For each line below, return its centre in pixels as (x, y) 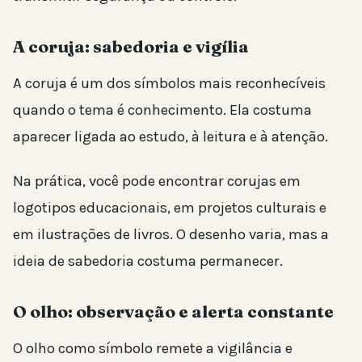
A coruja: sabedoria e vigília (131, 46)
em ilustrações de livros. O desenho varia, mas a (171, 234)
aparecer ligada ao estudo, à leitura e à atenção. (170, 136)
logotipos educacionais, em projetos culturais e (170, 207)
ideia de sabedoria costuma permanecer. (148, 261)
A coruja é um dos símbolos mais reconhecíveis (169, 83)
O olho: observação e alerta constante (173, 311)
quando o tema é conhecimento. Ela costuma (162, 109)
